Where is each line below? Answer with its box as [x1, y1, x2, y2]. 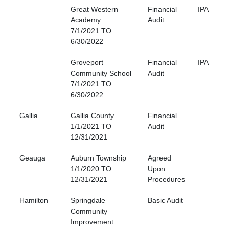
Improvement [71, 218, 113, 226]
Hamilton [19, 196, 48, 205]
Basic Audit [148, 196, 183, 205]
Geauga [19, 154, 45, 163]
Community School [71, 69, 131, 78]
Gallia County [71, 111, 114, 120]
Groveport [71, 58, 103, 67]
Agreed [148, 154, 171, 163]
